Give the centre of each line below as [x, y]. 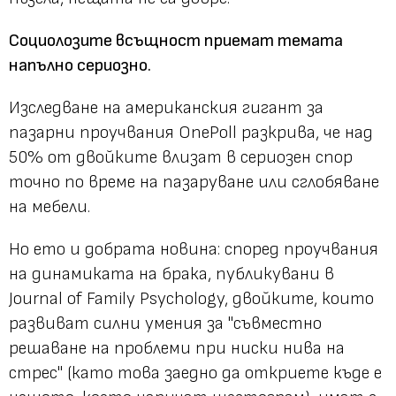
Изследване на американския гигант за [166, 107]
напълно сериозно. [80, 65]
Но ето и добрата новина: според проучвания [194, 249]
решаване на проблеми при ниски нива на [177, 348]
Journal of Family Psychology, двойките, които [191, 298]
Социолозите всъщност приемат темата [176, 40]
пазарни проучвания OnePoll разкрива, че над [191, 132]
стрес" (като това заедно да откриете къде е [195, 373]
